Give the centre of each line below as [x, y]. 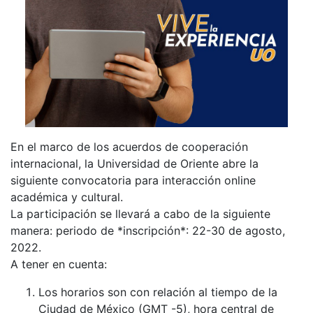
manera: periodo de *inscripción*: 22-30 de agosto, [148, 230]
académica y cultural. [67, 197]
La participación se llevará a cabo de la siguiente [140, 213]
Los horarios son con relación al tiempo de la [158, 292]
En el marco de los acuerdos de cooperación [129, 146]
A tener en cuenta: [59, 264]
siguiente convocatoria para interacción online [133, 180]
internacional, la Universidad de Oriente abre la [134, 163]
